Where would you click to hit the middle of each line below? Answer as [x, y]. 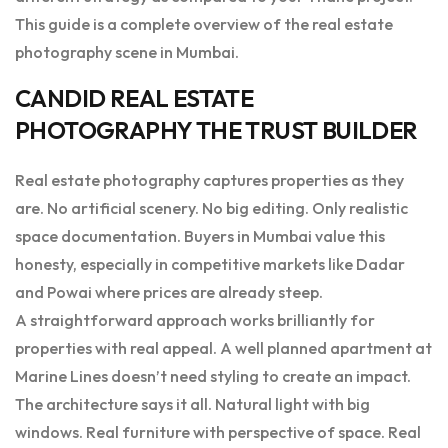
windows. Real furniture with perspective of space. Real [218, 432]
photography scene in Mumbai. [127, 52]
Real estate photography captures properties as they [209, 180]
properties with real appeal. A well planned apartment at [223, 348]
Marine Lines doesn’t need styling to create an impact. [213, 376]
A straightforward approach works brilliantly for [195, 320]
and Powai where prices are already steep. [169, 292]
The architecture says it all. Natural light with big [192, 404]
